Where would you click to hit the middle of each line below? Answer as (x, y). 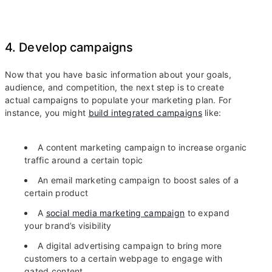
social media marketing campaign (115, 213)
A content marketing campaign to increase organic (142, 148)
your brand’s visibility (68, 226)
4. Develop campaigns (71, 48)
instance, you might (47, 113)
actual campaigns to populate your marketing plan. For (118, 100)
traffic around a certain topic (84, 160)
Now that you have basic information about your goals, (118, 75)
